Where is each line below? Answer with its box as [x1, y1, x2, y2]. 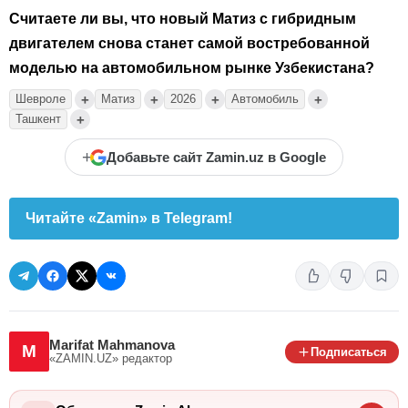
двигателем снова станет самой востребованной [9, 36, 370, 52]
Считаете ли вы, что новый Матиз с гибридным [9, 11, 356, 27]
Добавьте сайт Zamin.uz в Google [107, 149, 326, 165]
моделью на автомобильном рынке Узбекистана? [9, 60, 374, 76]
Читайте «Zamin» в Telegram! [25, 210, 232, 227]
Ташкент [15, 112, 61, 127]
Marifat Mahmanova [49, 338, 175, 353]
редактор [122, 352, 172, 366]
